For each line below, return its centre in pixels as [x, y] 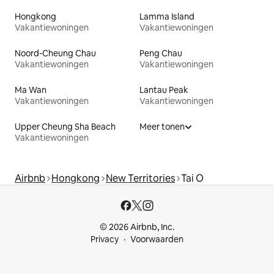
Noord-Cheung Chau [55, 54]
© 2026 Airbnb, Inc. [137, 227]
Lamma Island [167, 17]
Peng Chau [161, 54]
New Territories [140, 179]
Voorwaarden [157, 239]
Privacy [105, 239]
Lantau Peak [164, 90]
